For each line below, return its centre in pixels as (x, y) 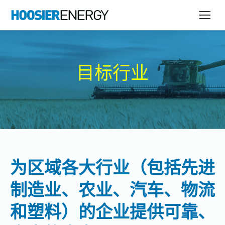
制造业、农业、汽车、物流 (113, 190)
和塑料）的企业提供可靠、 (113, 212)
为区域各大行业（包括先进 (113, 168)
